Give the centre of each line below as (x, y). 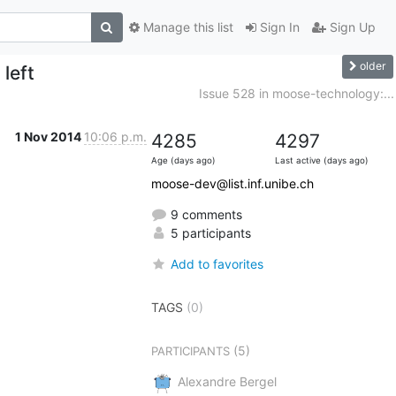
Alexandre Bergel (227, 381)
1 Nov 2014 (49, 136)
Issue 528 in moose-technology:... (296, 93)
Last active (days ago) (321, 160)
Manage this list (186, 27)
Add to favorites (217, 263)
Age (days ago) (183, 160)
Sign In (278, 27)
